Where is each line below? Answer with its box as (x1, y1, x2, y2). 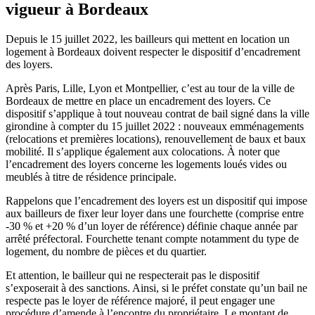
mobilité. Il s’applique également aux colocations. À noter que (6, 145, 280, 157)
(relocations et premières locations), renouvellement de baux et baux (6, 132, 306, 145)
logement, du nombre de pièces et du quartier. (6, 245, 207, 257)
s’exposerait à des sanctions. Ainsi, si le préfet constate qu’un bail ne (6, 281, 307, 294)
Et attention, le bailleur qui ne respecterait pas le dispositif (6, 269, 259, 281)
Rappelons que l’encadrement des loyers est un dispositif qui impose (6, 194, 307, 207)
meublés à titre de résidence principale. (6, 170, 176, 183)
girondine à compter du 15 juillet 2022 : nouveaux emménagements (6, 120, 304, 132)
